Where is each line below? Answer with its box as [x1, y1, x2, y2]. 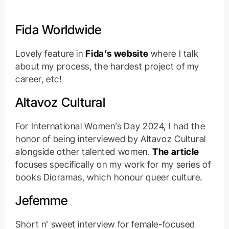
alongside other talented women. [15, 146, 153, 157]
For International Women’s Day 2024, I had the [15, 121, 205, 132]
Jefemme [15, 193, 68, 209]
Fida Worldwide [15, 22, 102, 38]
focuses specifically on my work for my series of [15, 159, 211, 170]
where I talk [148, 48, 199, 59]
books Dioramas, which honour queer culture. [15, 172, 203, 183]
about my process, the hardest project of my [15, 61, 200, 72]
